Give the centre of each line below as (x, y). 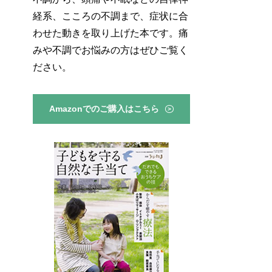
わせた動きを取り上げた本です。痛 (110, 33)
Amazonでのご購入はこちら (104, 108)
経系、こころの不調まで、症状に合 (110, 16)
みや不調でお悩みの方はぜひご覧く (110, 50)
